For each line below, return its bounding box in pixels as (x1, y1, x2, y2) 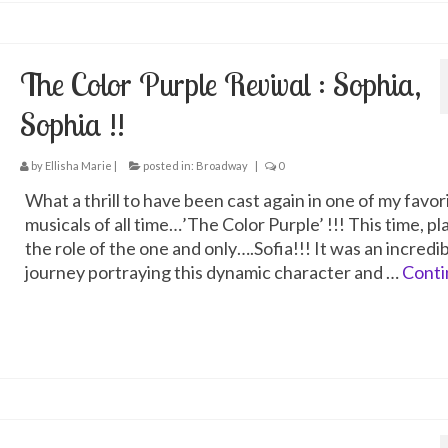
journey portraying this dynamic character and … (24, 260, 402, 283)
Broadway (195, 158, 248, 172)
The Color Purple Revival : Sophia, (19, 63, 421, 104)
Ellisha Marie (44, 158, 112, 172)
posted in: (140, 158, 196, 172)
